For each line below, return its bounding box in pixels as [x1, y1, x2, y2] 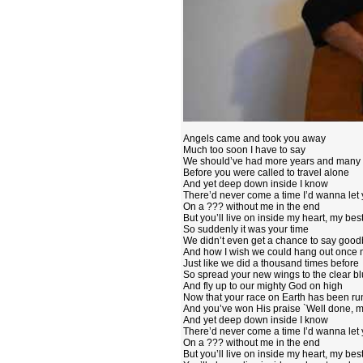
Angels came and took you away [183, 133, 326, 144]
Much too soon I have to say [183, 144, 305, 156]
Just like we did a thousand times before [183, 258, 359, 269]
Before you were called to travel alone [183, 167, 349, 178]
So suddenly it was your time [183, 224, 309, 235]
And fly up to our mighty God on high [183, 280, 343, 292]
